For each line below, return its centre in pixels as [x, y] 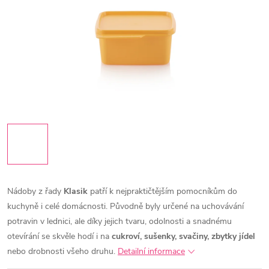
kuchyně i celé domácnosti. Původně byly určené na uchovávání [125, 206]
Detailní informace [151, 251]
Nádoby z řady [35, 191]
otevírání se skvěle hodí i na [59, 236]
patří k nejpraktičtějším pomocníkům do [162, 191]
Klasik [76, 191]
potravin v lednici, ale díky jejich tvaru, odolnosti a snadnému [119, 221]
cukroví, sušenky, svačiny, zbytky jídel [183, 236]
